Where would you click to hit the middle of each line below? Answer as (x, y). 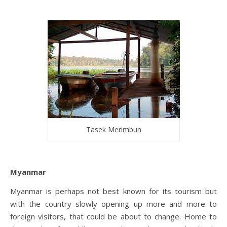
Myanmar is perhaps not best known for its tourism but (113, 191)
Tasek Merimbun (113, 129)
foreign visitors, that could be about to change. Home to (113, 216)
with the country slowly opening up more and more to (113, 203)
